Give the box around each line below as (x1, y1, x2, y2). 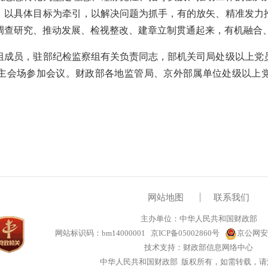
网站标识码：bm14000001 (55, 229, 149, 237)
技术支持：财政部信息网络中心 (144, 243, 253, 252)
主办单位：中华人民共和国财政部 (140, 214, 257, 223)
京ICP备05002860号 (149, 229, 220, 237)
